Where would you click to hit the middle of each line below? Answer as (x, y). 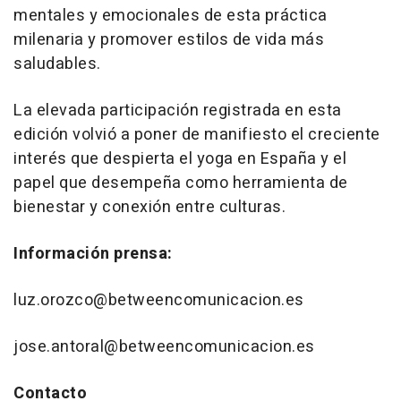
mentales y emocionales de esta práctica (171, 15)
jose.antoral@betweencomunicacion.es (164, 346)
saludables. (57, 64)
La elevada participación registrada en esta (178, 110)
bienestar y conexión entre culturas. (149, 207)
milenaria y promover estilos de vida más (169, 39)
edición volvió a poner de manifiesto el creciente (197, 134)
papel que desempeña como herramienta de (181, 183)
